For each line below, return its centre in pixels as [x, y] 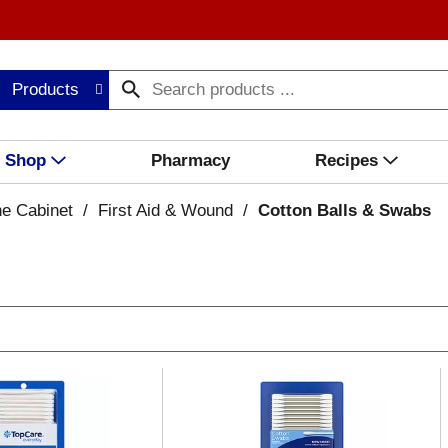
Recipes [346, 160]
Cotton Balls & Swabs [344, 210]
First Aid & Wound [165, 210]
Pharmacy [190, 160]
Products [46, 89]
